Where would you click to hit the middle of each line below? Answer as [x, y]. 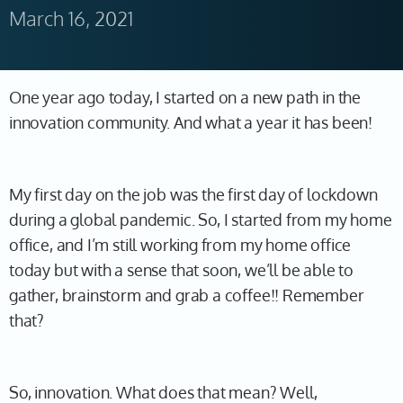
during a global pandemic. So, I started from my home [201, 219]
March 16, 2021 [71, 18]
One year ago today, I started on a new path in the [185, 97]
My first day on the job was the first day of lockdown [193, 194]
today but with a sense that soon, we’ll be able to [182, 270]
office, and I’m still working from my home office [180, 245]
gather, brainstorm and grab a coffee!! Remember [187, 295]
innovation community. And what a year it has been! [191, 122]
